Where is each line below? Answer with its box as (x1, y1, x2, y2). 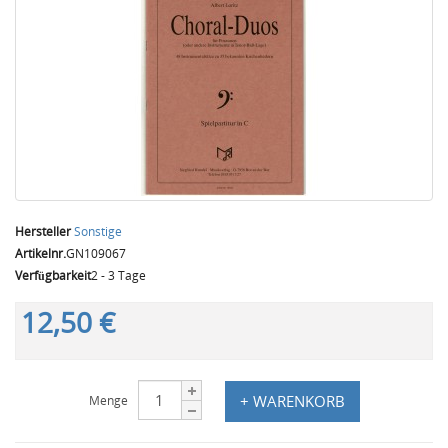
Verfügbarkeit (15, 267, 91, 284)
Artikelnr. (15, 245, 66, 262)
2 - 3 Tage (91, 267, 146, 284)
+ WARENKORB (239, 390, 345, 411)
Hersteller (15, 223, 71, 240)
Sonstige (74, 223, 122, 240)
